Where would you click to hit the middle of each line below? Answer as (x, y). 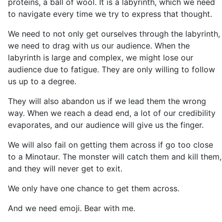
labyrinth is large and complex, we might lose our (101, 57)
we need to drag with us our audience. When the (99, 46)
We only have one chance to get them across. (94, 188)
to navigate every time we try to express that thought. (110, 14)
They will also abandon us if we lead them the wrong (107, 101)
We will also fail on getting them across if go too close (111, 145)
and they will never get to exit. (65, 168)
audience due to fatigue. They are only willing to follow (111, 69)
